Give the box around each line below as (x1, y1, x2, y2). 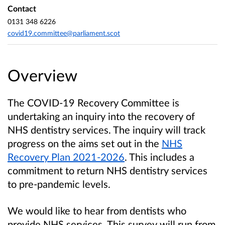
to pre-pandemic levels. (8, 177, 110, 190)
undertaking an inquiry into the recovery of (8, 109, 195, 122)
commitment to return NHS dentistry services (8, 164, 207, 176)
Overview (8, 65, 77, 85)
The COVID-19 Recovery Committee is (8, 96, 179, 108)
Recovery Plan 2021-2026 (8, 150, 125, 163)
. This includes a (125, 150, 194, 163)
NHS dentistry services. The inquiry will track (8, 123, 205, 136)
